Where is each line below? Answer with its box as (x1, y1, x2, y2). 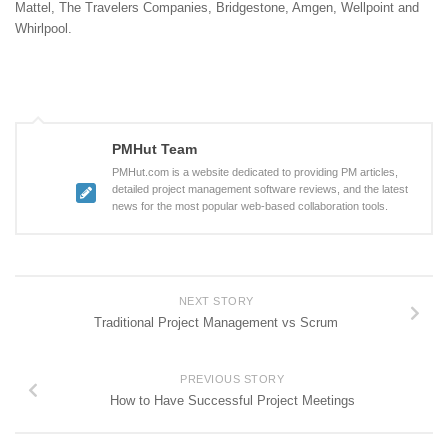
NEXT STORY (178, 295, 254, 308)
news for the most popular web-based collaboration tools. (112, 200, 388, 213)
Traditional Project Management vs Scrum (94, 315, 338, 331)
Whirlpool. (15, 21, 72, 37)
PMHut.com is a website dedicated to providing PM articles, (112, 166, 398, 179)
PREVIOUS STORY (180, 372, 284, 385)
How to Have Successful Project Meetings (109, 392, 355, 408)
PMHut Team (112, 141, 197, 158)
